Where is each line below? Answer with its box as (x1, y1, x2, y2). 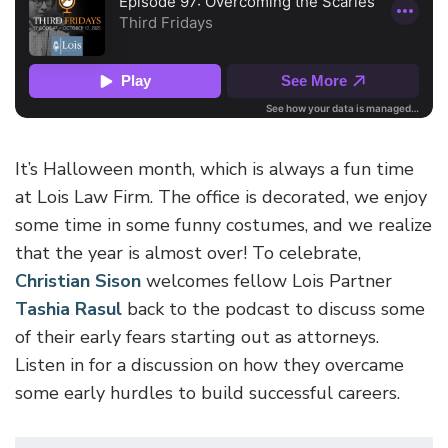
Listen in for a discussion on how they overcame (15, 353, 404, 378)
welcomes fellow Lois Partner (141, 269, 392, 294)
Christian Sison (15, 269, 141, 294)
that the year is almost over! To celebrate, (15, 241, 361, 266)
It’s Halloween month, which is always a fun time (15, 157, 414, 182)
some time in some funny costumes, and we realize (15, 213, 432, 238)
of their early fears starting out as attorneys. (15, 325, 379, 350)
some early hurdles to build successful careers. (15, 381, 400, 406)
